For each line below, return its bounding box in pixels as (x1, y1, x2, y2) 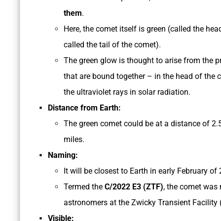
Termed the (64, 182, 105, 192)
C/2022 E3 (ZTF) (105, 182, 163, 192)
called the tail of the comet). (64, 40, 161, 50)
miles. (64, 135, 84, 145)
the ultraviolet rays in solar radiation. (64, 87, 190, 97)
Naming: (48, 150, 80, 160)
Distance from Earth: (48, 103, 121, 113)
